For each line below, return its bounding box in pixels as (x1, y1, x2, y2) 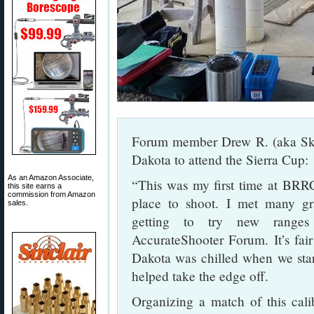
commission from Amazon (8, 190, 95, 198)
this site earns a (8, 182, 62, 190)
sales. (8, 198, 28, 207)
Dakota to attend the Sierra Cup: (132, 151, 308, 168)
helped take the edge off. (132, 267, 268, 285)
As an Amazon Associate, (8, 173, 94, 182)
